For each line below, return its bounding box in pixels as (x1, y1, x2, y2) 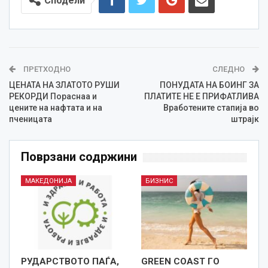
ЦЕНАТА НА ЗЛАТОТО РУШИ (9, 80, 120, 90)
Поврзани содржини (21, 150, 137, 165)
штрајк (231, 114, 259, 124)
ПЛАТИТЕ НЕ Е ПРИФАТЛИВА (144, 92, 259, 102)
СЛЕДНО (212, 65, 246, 74)
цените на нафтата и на (9, 103, 102, 113)
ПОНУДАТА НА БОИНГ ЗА (160, 80, 259, 90)
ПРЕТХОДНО (22, 65, 71, 74)
